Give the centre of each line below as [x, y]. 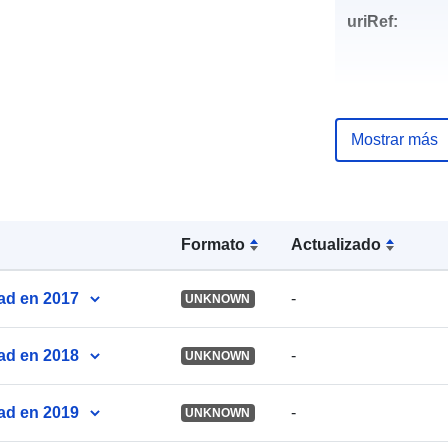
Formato [212, 244]
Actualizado [336, 244]
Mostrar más [394, 139]
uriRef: [372, 21]
